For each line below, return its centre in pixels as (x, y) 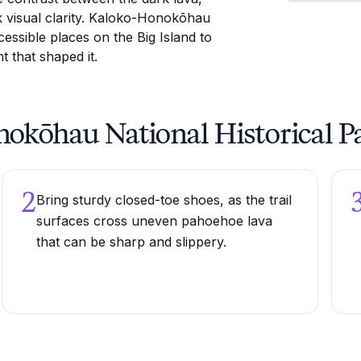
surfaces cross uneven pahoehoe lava (154, 221)
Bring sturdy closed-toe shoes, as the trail (164, 200)
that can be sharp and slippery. (131, 242)
